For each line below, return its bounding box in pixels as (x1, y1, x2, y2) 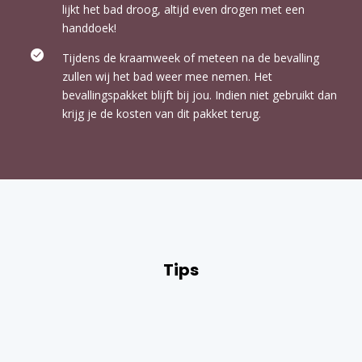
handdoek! (62, 20, 116, 36)
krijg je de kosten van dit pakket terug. (62, 106, 264, 122)
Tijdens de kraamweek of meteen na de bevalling (62, 50, 319, 66)
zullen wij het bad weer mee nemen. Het (62, 69, 272, 85)
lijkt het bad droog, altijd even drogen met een (62, 2, 305, 18)
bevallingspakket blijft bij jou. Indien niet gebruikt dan (62, 87, 337, 103)
